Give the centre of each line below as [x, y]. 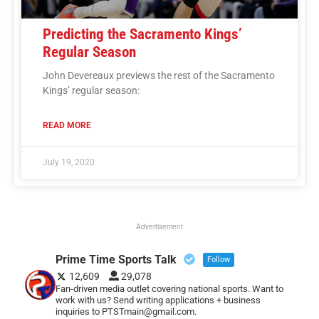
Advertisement [159, 226]
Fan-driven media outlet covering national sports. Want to [169, 288]
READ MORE [67, 125]
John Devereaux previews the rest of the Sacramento [159, 75]
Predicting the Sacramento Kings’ [142, 34]
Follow [218, 259]
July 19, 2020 [69, 162]
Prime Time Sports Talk [116, 259]
